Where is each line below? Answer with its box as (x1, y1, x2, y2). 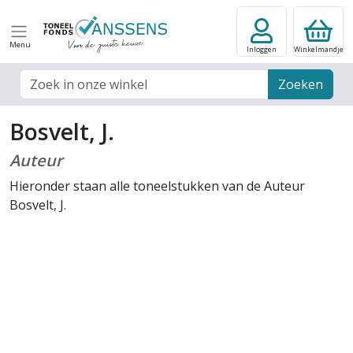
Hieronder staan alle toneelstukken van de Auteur (9, 177, 305, 195)
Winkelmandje (293, 44, 344, 54)
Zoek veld (18, 69, 76, 87)
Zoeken (278, 76, 324, 93)
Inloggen (247, 44, 277, 54)
